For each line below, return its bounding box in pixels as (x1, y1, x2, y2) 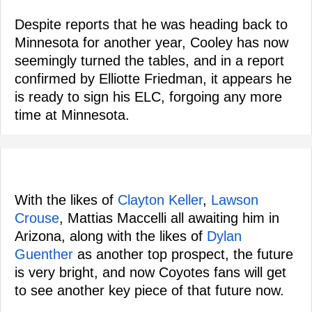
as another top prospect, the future (73, 247, 293, 262)
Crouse (15, 210, 59, 226)
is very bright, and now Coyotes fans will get (15, 265, 286, 280)
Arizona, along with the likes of (15, 228, 207, 244)
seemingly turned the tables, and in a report (15, 53, 284, 68)
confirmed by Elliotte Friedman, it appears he (15, 71, 292, 86)
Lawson (211, 192, 258, 208)
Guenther (15, 247, 73, 262)
